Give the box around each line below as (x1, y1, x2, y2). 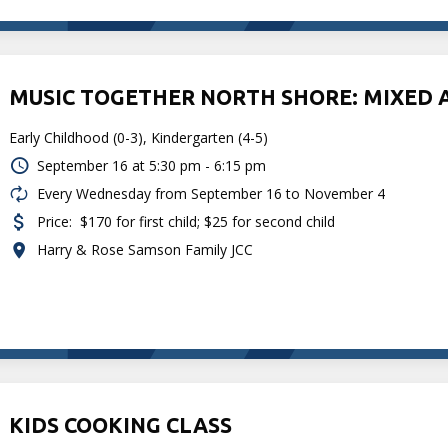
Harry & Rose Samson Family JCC (37, 239, 254, 259)
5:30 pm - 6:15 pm (149, 155, 267, 175)
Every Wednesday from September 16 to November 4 (37, 183, 386, 203)
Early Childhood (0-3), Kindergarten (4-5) (9, 127, 269, 147)
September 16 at (37, 155, 146, 175)
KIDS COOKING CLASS (9, 412, 233, 437)
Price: (37, 211, 73, 231)
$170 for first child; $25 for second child (80, 211, 336, 231)
